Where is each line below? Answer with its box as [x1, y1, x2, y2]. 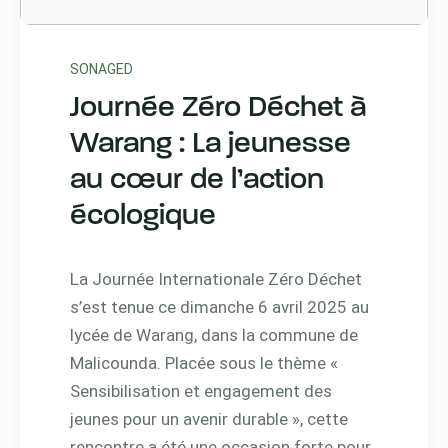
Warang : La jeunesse [70, 128, 351, 160]
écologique [70, 200, 216, 232]
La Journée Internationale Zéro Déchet [70, 268, 362, 289]
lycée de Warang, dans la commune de [70, 324, 358, 345]
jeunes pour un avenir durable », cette [70, 408, 348, 429]
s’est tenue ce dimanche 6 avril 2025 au [70, 296, 369, 317]
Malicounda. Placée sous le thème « [70, 352, 338, 373]
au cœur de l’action [70, 164, 324, 196]
